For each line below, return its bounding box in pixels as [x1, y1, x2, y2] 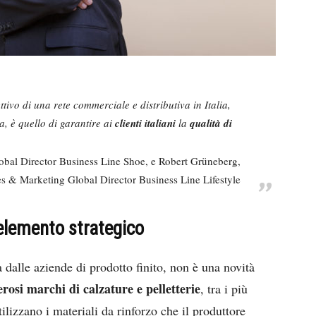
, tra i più [200, 279, 248, 297]
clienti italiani [115, 116, 176, 130]
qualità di [190, 116, 232, 130]
